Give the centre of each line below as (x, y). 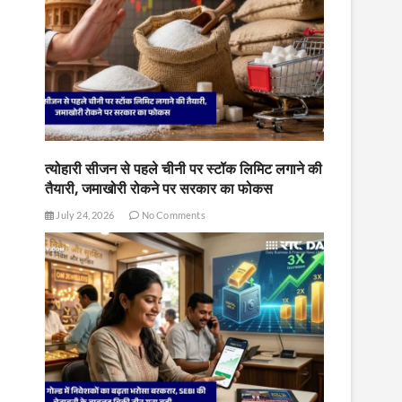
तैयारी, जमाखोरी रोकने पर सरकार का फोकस (159, 189)
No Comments (172, 215)
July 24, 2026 (84, 215)
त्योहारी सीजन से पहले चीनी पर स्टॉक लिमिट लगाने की (184, 169)
